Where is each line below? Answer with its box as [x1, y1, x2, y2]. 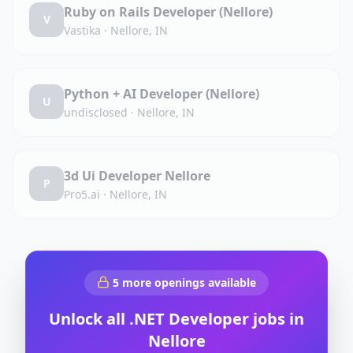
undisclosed [64, 105, 128, 120]
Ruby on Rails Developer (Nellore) [64, 3, 273, 20]
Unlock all [49, 308, 129, 329]
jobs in [249, 308, 304, 329]
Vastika [64, 23, 101, 38]
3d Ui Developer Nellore [64, 167, 210, 184]
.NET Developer [129, 308, 249, 329]
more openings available [119, 275, 256, 290]
